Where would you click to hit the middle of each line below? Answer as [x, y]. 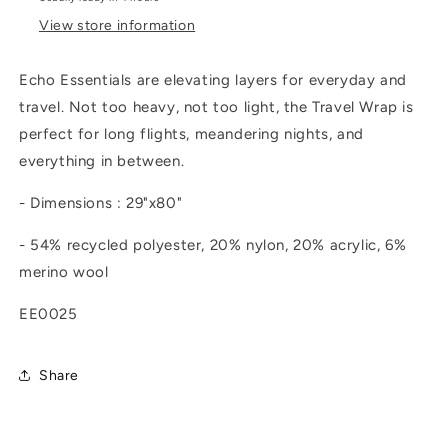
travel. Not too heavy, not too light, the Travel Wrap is [216, 107]
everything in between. [102, 161]
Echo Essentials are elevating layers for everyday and [213, 80]
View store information [117, 26]
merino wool [64, 272]
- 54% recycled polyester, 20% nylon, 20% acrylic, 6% [213, 245]
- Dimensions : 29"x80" [101, 203]
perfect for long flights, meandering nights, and [191, 134]
